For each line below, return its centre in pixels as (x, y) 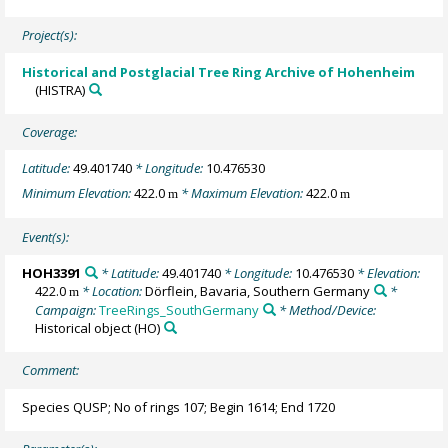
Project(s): (50, 35)
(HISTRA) (60, 89)
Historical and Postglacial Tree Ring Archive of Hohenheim (219, 71)
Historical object (83, 327)
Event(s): (46, 236)
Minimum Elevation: (78, 192)
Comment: (51, 370)
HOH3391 (52, 272)
